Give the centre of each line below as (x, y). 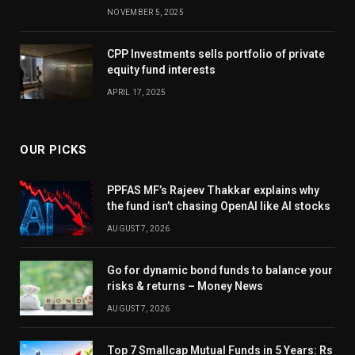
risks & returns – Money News (185, 286)
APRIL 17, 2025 (137, 93)
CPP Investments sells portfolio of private (216, 54)
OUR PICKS (53, 150)
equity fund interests (161, 70)
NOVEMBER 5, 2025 (145, 13)
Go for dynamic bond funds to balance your (220, 271)
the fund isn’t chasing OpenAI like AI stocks (219, 206)
